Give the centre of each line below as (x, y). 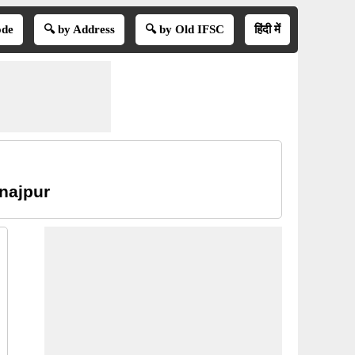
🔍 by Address (79, 29)
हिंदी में (267, 29)
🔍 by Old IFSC (184, 29)
